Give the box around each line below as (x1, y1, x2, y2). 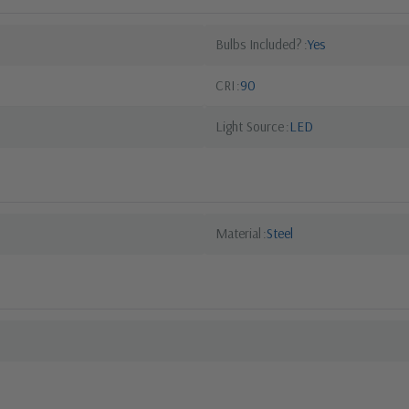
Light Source (215, 117, 284, 135)
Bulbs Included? (215, 35, 302, 53)
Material (215, 224, 261, 242)
